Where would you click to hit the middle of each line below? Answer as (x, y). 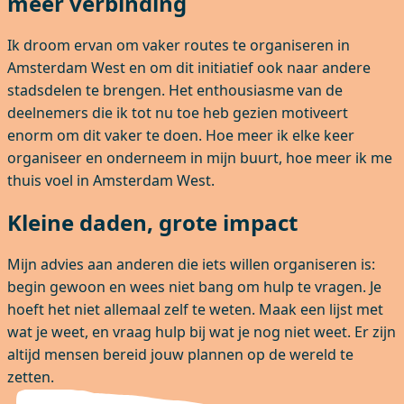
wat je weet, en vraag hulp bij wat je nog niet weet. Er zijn (202, 332)
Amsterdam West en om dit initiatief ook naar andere (189, 68)
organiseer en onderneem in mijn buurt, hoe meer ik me (200, 158)
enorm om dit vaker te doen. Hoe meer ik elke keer (181, 136)
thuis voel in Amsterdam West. (111, 181)
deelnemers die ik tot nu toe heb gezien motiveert (178, 113)
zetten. (32, 377)
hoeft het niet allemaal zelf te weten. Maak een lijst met (195, 310)
